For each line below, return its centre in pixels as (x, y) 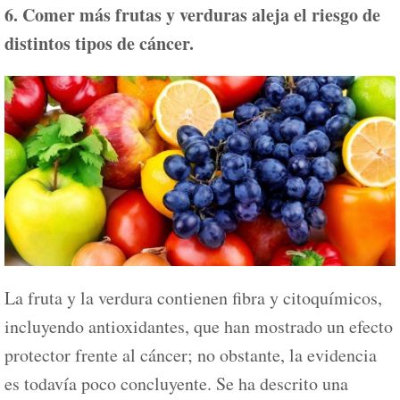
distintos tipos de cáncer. (99, 44)
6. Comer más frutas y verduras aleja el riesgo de (192, 15)
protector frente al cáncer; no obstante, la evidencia (191, 355)
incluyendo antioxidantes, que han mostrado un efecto (199, 327)
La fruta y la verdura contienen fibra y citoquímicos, (193, 298)
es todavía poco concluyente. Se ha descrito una (176, 384)
